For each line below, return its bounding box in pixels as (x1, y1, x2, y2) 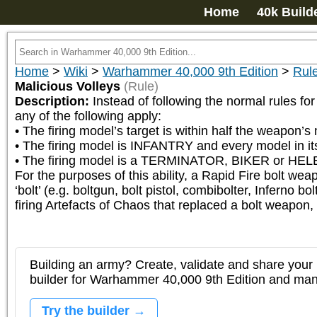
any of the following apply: (15, 109, 161, 123)
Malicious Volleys (15, 79, 120, 93)
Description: (15, 94, 93, 108)
